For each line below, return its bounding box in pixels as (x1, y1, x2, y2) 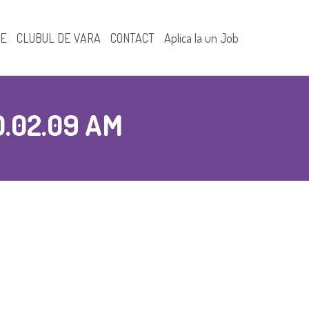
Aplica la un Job (164, 30, 239, 46)
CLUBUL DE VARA (17, 30, 101, 46)
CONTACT (110, 30, 154, 46)
